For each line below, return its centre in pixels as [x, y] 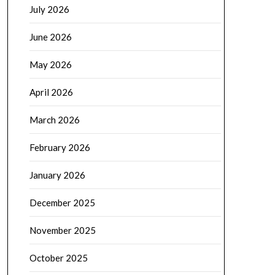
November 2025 [62, 230]
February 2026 [60, 147]
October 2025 [58, 258]
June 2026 [50, 37]
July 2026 [49, 9]
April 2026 [51, 92]
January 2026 [57, 175]
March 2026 [54, 120]
